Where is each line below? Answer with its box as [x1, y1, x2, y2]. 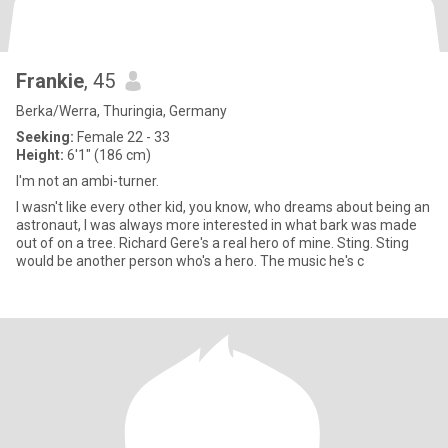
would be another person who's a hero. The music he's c [16, 253, 364, 269]
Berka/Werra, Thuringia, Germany [16, 103, 227, 119]
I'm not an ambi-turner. [16, 173, 159, 189]
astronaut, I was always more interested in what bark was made [16, 217, 417, 233]
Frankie [16, 69, 84, 93]
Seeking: [16, 129, 74, 145]
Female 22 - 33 [74, 129, 170, 145]
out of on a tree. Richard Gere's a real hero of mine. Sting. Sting [16, 235, 409, 251]
